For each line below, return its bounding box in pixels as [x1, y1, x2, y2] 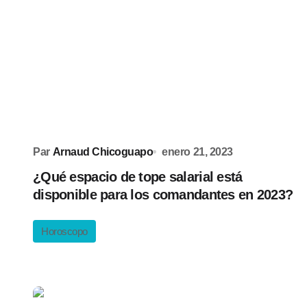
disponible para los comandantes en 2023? [33, 187, 293, 202]
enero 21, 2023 [162, 146, 233, 158]
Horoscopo [41, 225, 88, 237]
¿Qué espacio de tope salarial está [33, 169, 243, 184]
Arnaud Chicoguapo [52, 146, 153, 158]
